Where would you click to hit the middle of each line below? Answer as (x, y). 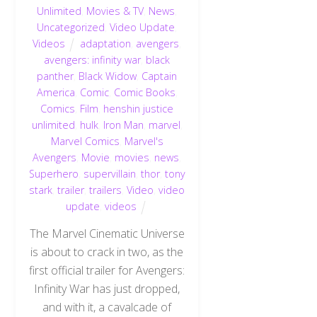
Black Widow (108, 76)
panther (56, 76)
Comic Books (144, 92)
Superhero (53, 173)
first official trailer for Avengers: (107, 271)
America (56, 92)
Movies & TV (115, 11)
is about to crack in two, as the (107, 252)
